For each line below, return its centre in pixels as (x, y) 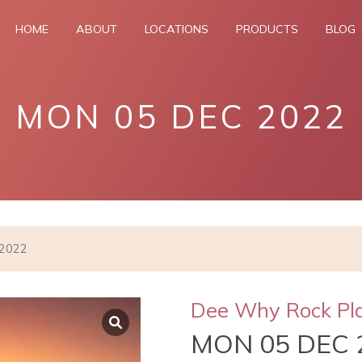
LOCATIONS (177, 29)
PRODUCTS (267, 29)
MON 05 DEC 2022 (181, 116)
